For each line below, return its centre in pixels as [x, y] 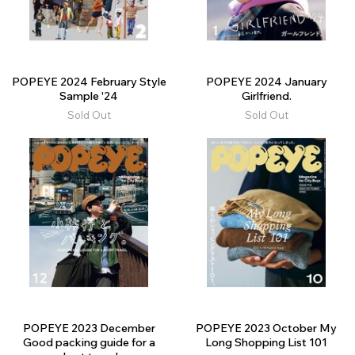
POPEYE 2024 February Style [89, 82]
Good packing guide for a [89, 343]
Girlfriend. [266, 96]
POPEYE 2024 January [266, 82]
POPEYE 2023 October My [266, 328]
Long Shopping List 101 [266, 343]
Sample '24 [89, 96]
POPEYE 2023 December [89, 328]
